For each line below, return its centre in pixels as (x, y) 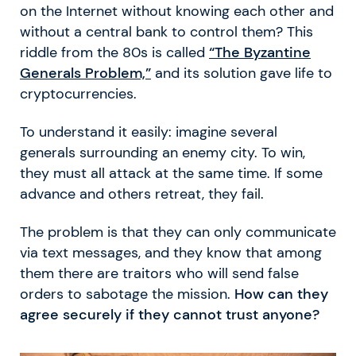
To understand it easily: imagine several (149, 132)
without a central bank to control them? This (166, 31)
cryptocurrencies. (78, 93)
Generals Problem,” (85, 73)
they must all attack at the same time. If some (171, 173)
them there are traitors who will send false (159, 273)
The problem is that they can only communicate (178, 232)
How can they (281, 294)
